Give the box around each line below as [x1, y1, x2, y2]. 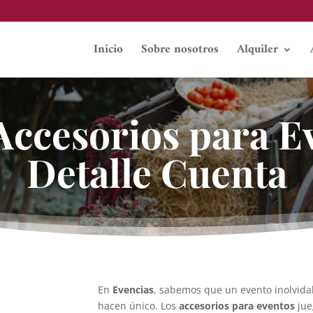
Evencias [112, 283, 154, 297]
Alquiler [236, 39, 278, 60]
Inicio [93, 39, 123, 60]
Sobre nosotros [140, 39, 219, 60]
